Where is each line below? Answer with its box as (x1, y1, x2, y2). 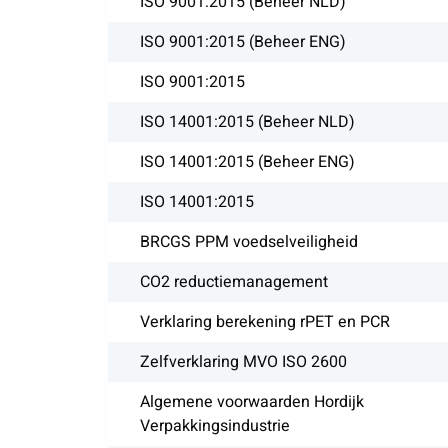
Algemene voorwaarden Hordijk (139, 390, 364, 414)
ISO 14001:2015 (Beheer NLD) (139, 110, 355, 134)
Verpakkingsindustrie (139, 414, 290, 438)
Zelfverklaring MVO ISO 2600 (139, 350, 347, 374)
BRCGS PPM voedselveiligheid (139, 230, 358, 254)
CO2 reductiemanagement (139, 270, 328, 294)
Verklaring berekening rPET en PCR (139, 310, 390, 334)
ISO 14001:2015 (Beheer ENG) (139, 150, 355, 174)
